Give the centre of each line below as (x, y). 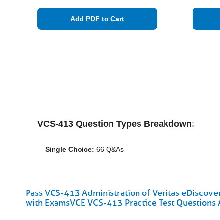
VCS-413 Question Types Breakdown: (116, 124)
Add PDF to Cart (97, 19)
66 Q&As (109, 149)
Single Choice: (70, 149)
